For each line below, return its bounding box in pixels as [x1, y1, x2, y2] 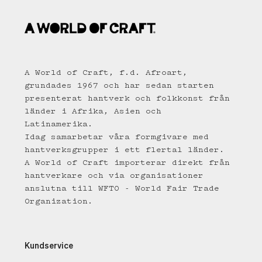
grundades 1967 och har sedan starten [25, 81, 214, 90]
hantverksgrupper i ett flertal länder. [25, 146, 230, 154]
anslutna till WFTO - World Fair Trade [25, 184, 219, 193]
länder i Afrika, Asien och [25, 107, 161, 116]
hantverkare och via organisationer [25, 171, 204, 180]
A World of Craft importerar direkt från [25, 158, 230, 167]
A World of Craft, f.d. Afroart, [25, 68, 188, 77]
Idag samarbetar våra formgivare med [25, 133, 209, 142]
